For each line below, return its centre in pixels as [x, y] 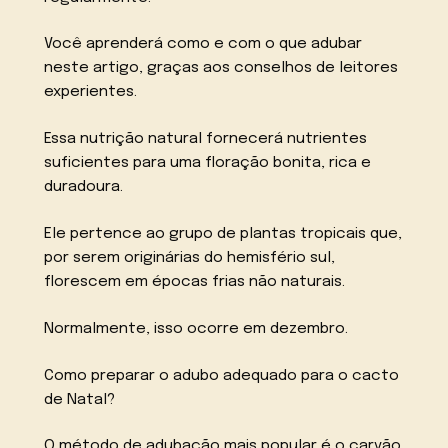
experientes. [91, 92]
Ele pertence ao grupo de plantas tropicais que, [223, 233]
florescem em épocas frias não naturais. [195, 281]
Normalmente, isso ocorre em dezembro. [196, 328]
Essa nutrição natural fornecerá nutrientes [206, 139]
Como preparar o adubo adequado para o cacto [222, 375]
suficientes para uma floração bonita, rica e [208, 163]
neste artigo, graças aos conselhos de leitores [221, 68]
